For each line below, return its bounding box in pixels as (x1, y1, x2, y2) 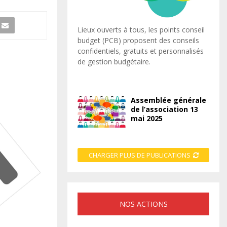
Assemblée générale (131, 95, 206, 105)
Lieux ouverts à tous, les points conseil (78, 24, 205, 34)
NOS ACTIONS (119, 199, 168, 209)
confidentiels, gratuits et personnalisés (78, 46, 204, 56)
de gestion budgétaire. (78, 56, 150, 66)
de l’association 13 (131, 104, 198, 114)
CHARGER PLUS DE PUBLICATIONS (88, 150, 191, 160)
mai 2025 (131, 113, 163, 123)
